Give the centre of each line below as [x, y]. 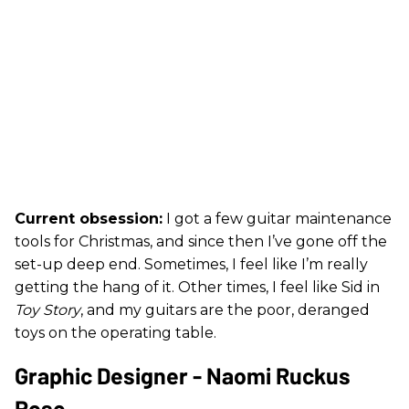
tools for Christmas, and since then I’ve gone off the [201, 241]
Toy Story [47, 309]
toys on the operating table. [115, 332]
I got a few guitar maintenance [277, 218]
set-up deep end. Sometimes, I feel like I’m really [191, 264]
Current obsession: [89, 218]
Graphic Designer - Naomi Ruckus [183, 375]
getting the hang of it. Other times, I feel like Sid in [197, 287]
